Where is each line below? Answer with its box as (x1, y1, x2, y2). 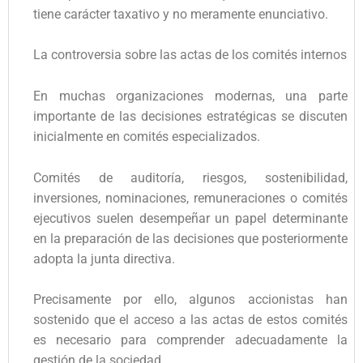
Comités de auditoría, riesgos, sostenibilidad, (33, 169, 348, 186)
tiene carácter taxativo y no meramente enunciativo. (33, 6, 328, 22)
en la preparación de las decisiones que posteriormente (33, 230, 348, 246)
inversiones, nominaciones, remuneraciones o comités (33, 190, 348, 206)
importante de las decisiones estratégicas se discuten (33, 108, 348, 124)
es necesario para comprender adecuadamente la (33, 332, 348, 348)
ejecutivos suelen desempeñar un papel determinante (33, 210, 348, 226)
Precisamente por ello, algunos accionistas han (33, 292, 348, 308)
